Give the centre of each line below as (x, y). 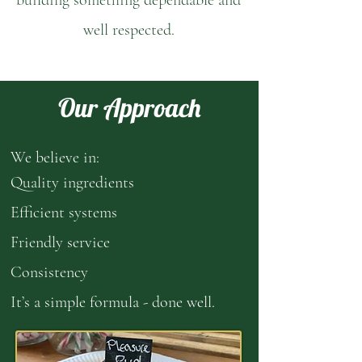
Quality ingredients (72, 183)
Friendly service (60, 242)
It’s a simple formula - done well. (113, 302)
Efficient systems (64, 213)
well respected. (128, 30)
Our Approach (129, 107)
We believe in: (55, 158)
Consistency (49, 272)
